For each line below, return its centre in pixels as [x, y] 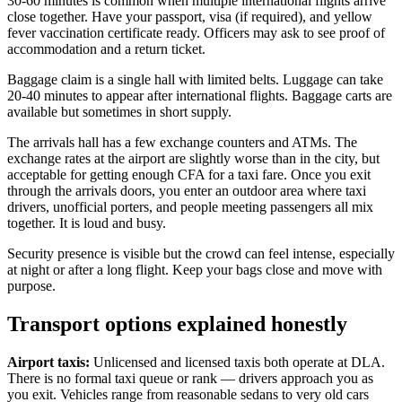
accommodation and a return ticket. [106, 49]
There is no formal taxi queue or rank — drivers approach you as [190, 379]
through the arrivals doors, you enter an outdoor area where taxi [187, 191]
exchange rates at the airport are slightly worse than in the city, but [193, 159]
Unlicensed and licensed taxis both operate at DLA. [237, 363]
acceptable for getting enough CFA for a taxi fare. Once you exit [189, 175]
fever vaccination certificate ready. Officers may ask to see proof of [196, 33]
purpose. [31, 286]
